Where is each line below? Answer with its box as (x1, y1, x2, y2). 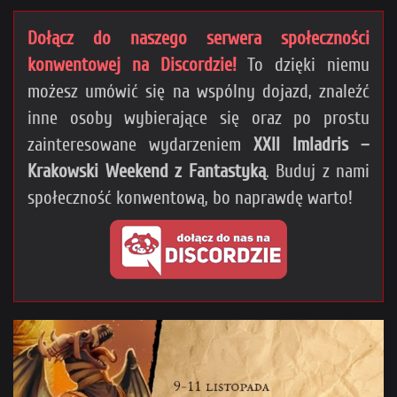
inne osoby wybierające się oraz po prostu (27, 106, 370, 128)
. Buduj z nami (265, 160, 370, 182)
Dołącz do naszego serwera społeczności (27, 27, 370, 49)
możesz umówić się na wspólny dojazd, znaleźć (27, 80, 370, 102)
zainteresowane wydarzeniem (27, 133, 253, 155)
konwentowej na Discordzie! (27, 53, 237, 75)
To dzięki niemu (236, 53, 370, 75)
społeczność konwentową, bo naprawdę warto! (27, 186, 353, 208)
